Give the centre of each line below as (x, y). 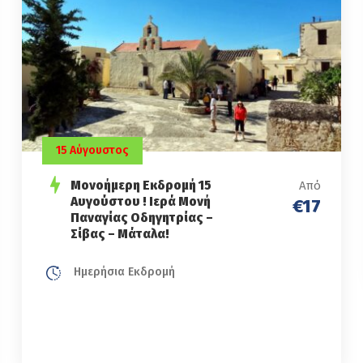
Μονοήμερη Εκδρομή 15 (141, 186)
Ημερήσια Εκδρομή (122, 272)
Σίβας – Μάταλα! (120, 234)
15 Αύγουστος (92, 151)
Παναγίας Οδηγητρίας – (141, 218)
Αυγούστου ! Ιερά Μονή (140, 202)
